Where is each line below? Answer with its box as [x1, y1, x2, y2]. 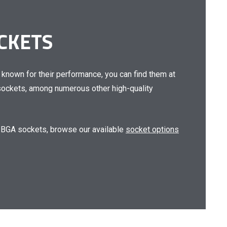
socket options [126, 125, 179, 134]
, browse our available [47, 125, 126, 134]
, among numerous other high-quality [25, 84, 153, 93]
